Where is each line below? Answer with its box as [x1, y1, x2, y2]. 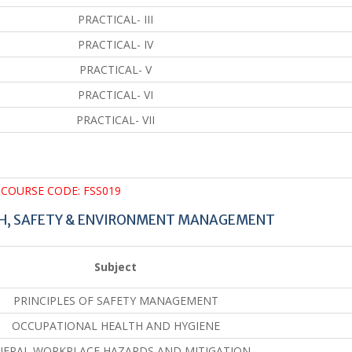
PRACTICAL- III [78, 11, 153, 27]
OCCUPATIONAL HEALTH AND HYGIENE [11, 317, 220, 333]
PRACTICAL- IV [78, 36, 153, 52]
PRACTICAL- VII [76, 112, 155, 127]
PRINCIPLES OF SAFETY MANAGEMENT [13, 292, 218, 308]
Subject [94, 258, 137, 274]
